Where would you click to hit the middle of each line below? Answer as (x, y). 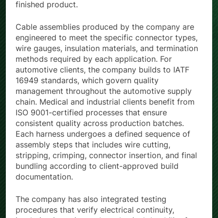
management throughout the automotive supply (104, 91)
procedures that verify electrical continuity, (95, 210)
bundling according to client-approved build (97, 166)
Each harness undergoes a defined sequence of (103, 134)
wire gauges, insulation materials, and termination (107, 48)
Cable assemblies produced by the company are (105, 27)
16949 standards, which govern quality (87, 81)
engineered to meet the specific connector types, (107, 38)
